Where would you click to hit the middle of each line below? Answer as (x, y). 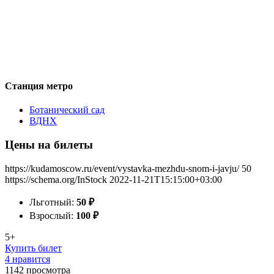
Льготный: (53, 202)
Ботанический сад (67, 110)
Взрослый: (53, 215)
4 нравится (28, 259)
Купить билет (33, 248)
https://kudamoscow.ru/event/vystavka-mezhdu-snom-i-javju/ (122, 168)
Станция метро (39, 86)
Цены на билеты (49, 144)
